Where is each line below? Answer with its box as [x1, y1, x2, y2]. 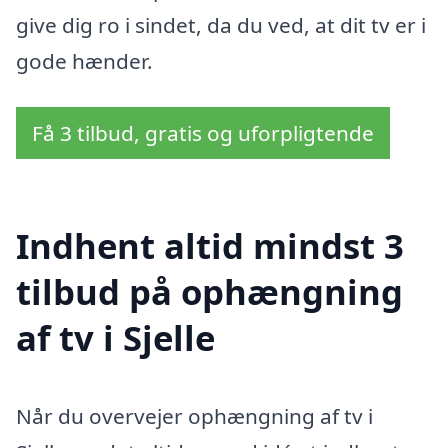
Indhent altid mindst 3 [16, 222, 404, 270]
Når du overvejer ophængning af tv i [16, 402, 373, 431]
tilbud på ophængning [16, 268, 403, 316]
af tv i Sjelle [16, 314, 215, 362]
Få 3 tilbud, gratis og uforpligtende [32, 118, 374, 147]
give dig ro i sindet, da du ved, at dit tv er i [16, 10, 426, 39]
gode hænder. [16, 46, 153, 75]
